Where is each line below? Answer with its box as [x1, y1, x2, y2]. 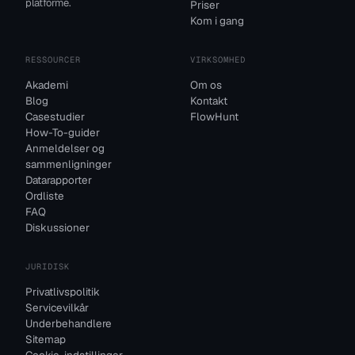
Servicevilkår [25, 300, 89, 315]
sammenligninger [25, 157, 112, 172]
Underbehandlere [25, 316, 112, 331]
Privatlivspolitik [25, 284, 100, 300]
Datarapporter [25, 173, 92, 188]
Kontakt [190, 94, 227, 109]
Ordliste [25, 189, 64, 204]
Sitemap [25, 332, 66, 347]
